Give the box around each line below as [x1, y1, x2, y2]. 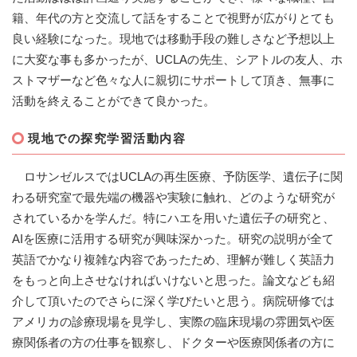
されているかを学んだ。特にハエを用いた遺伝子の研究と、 [12, 211, 335, 226]
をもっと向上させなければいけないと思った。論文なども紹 [12, 273, 335, 288]
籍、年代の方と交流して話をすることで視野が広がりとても [12, 11, 335, 25]
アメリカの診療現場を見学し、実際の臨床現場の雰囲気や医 [12, 315, 335, 329]
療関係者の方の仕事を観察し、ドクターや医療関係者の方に [12, 335, 335, 350]
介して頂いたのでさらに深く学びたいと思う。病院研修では [12, 294, 335, 308]
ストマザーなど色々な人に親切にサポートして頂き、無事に [12, 73, 335, 88]
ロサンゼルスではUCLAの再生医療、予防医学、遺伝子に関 [12, 170, 343, 184]
